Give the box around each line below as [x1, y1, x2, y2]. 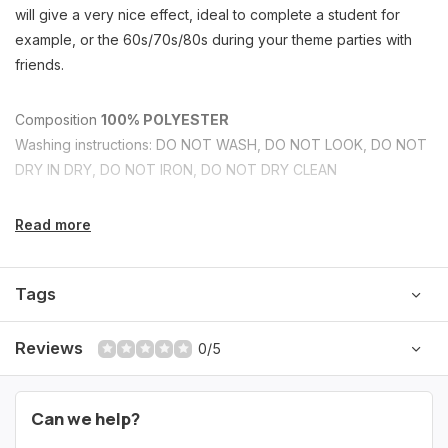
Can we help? [31, 407, 140, 430]
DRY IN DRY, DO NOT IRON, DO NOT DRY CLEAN [15, 161, 337, 178]
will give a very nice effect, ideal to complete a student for [15, 6, 400, 23]
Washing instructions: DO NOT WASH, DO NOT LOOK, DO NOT [15, 136, 427, 153]
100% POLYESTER [101, 111, 229, 128]
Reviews [15, 338, 83, 358]
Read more [15, 216, 91, 233]
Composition [15, 111, 101, 128]
